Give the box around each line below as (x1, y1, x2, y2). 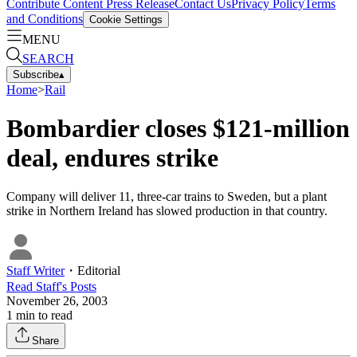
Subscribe (13, 68, 59, 80)
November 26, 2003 (6, 294, 108, 308)
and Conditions (6, 11, 83, 25)
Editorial (77, 264, 120, 278)
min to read (13, 308, 73, 323)
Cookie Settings (89, 13, 163, 25)
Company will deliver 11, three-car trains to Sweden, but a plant (6, 190, 327, 204)
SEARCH (22, 51, 74, 65)
